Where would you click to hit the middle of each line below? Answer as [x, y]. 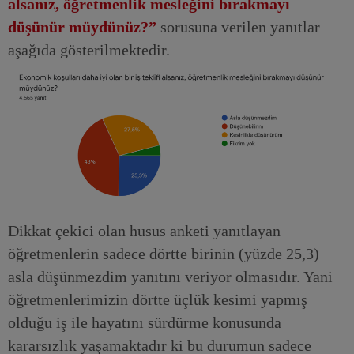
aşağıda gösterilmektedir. [89, 50]
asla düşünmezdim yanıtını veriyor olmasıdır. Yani [170, 276]
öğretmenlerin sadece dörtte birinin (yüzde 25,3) [164, 253]
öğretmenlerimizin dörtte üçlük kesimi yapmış [158, 299]
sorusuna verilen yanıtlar [238, 27]
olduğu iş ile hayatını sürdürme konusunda [145, 322]
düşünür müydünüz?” [82, 27]
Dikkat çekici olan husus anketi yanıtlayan [144, 230]
